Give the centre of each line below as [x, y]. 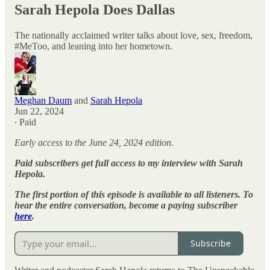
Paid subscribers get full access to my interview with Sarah [129, 163]
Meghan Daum [43, 100]
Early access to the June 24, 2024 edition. [94, 142]
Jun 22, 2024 [39, 111]
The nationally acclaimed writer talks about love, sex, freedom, [133, 35]
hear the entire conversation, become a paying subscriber [126, 205]
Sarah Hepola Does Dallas [95, 9]
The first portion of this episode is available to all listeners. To [134, 194]
